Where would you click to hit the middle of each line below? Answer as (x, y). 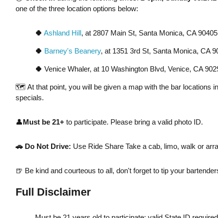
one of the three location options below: (77, 9)
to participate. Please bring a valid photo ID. (133, 122)
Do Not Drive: (48, 146)
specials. (29, 98)
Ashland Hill (62, 33)
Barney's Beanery (72, 51)
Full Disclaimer (53, 192)
